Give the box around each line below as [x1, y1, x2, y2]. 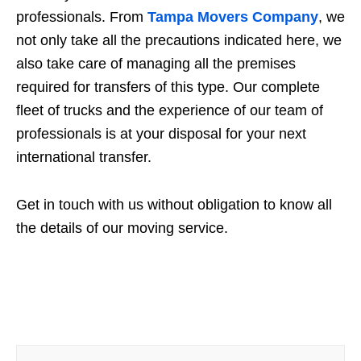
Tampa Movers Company [147, 8, 318, 25]
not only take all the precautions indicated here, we [16, 31, 342, 48]
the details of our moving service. [16, 219, 228, 236]
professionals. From [16, 8, 147, 25]
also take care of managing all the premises [16, 55, 296, 72]
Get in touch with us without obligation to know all [16, 196, 332, 213]
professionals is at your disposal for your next [16, 125, 306, 142]
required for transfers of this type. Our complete [16, 78, 320, 95]
